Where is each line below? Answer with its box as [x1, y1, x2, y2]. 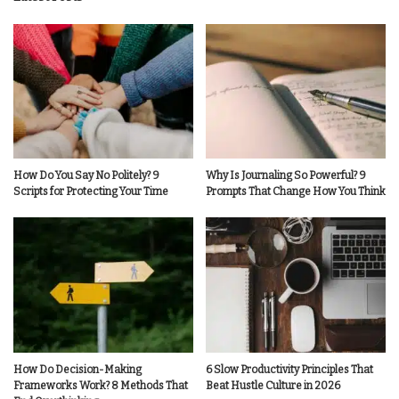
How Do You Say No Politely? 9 [13, 169, 159, 183]
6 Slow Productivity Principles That [206, 362, 373, 376]
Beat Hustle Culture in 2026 [206, 379, 340, 392]
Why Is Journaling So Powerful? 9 [206, 169, 366, 183]
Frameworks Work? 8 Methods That [13, 379, 188, 392]
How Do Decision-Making [13, 362, 142, 376]
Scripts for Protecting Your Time [13, 185, 168, 199]
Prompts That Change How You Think [206, 185, 386, 199]
